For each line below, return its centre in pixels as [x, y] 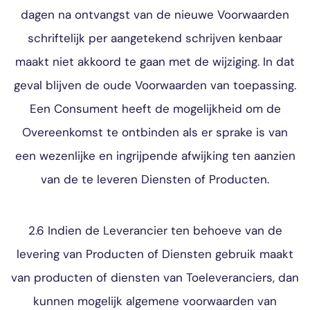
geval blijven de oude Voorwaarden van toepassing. [155, 85]
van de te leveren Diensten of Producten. [155, 179]
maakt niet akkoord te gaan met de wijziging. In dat [155, 62]
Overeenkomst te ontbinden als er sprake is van [155, 132]
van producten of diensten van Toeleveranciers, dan [155, 277]
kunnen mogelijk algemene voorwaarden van [155, 301]
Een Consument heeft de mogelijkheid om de [155, 109]
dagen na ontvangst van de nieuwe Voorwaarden [155, 15]
